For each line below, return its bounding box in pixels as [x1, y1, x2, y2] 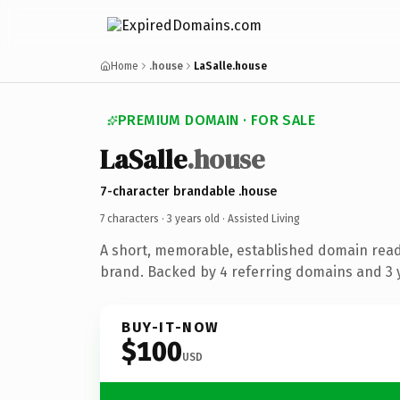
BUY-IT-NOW [121, 318, 220, 336]
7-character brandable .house [100, 183, 277, 199]
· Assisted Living [220, 212, 300, 225]
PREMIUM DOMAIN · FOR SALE [118, 112, 315, 129]
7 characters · [100, 212, 167, 225]
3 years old [167, 212, 220, 225]
